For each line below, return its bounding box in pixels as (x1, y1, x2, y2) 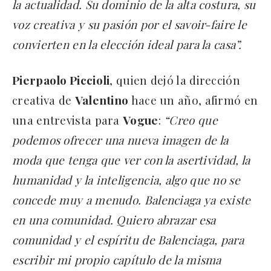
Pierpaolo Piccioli (12, 71, 110, 88)
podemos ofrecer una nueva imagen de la (12, 131, 229, 148)
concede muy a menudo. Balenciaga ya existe (12, 191, 251, 207)
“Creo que (164, 111, 218, 128)
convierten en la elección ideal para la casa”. (12, 36, 242, 52)
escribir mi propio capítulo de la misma (12, 251, 221, 267)
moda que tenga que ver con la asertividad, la (12, 151, 250, 168)
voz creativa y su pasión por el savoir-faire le (12, 16, 247, 32)
